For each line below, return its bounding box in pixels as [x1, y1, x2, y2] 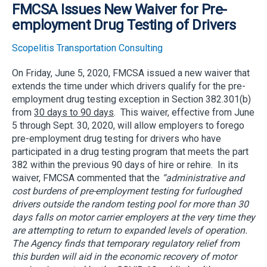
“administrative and [162, 172, 244, 184]
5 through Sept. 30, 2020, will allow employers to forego [12, 119, 244, 131]
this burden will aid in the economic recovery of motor [12, 250, 237, 262]
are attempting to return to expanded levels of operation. [12, 224, 250, 236]
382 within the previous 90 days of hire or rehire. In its [12, 159, 238, 170]
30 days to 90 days [34, 106, 114, 118]
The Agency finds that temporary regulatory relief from [12, 237, 240, 249]
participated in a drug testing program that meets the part [12, 145, 249, 157]
